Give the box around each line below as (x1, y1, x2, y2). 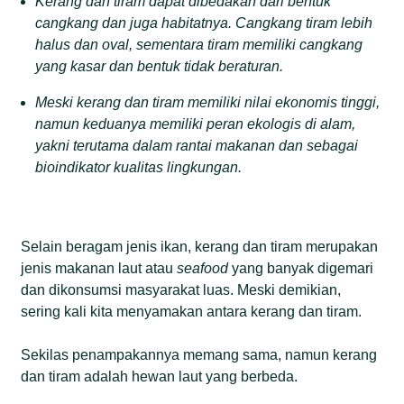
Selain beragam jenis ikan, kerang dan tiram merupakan (21, 238, 379, 254)
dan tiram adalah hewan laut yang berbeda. (21, 368, 298, 384)
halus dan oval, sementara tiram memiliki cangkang (35, 36, 363, 52)
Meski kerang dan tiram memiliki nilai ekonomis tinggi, (35, 94, 381, 110)
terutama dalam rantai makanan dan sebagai (73, 137, 359, 153)
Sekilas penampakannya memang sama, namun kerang (21, 346, 378, 363)
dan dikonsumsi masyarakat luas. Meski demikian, (21, 281, 342, 298)
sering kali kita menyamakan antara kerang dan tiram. (21, 303, 363, 319)
